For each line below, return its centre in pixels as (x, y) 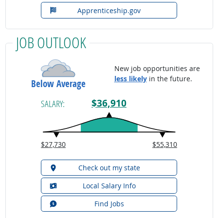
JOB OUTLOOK (51, 42)
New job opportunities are (157, 69)
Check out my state (109, 167)
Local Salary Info (109, 185)
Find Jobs (109, 203)
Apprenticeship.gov (109, 10)
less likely (130, 79)
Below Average (58, 83)
